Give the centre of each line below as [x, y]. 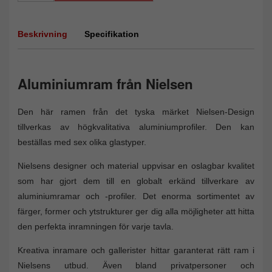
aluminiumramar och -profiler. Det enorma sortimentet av [136, 196]
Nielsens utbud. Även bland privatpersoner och [136, 265]
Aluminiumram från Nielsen [105, 83]
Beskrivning [42, 34]
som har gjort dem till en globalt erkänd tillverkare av [136, 181]
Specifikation [112, 34]
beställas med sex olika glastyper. [82, 142]
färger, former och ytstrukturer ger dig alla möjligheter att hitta [136, 211]
